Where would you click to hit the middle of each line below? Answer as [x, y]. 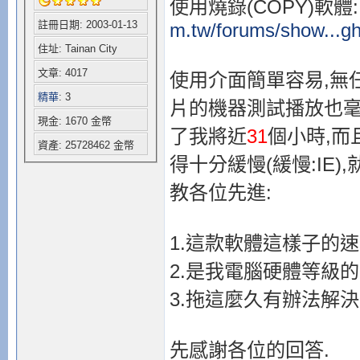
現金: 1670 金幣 [74, 121]
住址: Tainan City [77, 49]
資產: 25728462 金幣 [86, 145]
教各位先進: [220, 192]
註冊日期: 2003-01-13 [87, 25]
